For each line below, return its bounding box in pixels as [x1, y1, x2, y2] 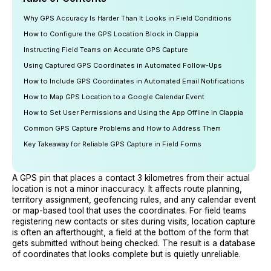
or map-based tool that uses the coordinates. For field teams [12, 206, 246, 215]
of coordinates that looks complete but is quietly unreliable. [12, 249, 241, 259]
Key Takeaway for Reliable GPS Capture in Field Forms [24, 140, 201, 148]
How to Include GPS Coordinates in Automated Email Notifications [24, 77, 244, 85]
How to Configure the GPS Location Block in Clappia [24, 30, 198, 38]
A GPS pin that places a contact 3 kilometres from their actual [12, 173, 250, 183]
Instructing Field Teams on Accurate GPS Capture [24, 45, 188, 54]
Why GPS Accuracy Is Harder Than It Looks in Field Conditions [24, 14, 232, 22]
